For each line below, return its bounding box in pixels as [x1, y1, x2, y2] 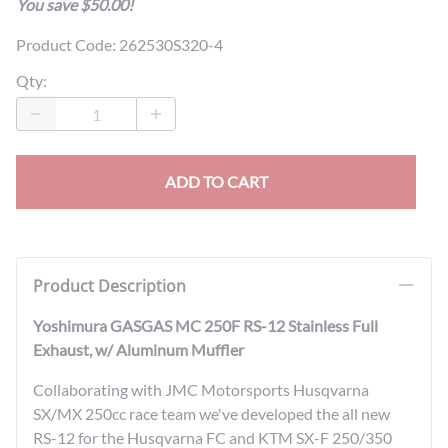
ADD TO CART [164, 172, 268, 192]
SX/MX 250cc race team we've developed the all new [33, 404, 390, 424]
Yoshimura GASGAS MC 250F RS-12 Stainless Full [33, 316, 378, 336]
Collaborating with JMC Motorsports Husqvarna [33, 380, 369, 400]
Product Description [33, 275, 186, 298]
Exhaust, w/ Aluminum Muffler [33, 340, 244, 360]
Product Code [16, 35, 112, 55]
